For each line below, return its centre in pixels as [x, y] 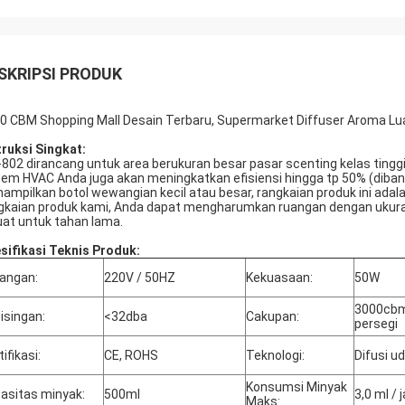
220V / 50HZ [140, 278]
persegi [376, 324]
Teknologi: [275, 355]
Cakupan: [273, 316]
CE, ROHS [131, 355]
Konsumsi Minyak [297, 387]
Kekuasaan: [279, 278]
